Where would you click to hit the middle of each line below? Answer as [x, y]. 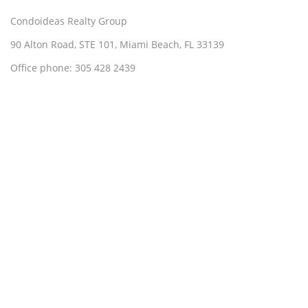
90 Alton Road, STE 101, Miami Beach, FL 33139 [117, 44]
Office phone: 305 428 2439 [73, 68]
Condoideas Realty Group [69, 21]
